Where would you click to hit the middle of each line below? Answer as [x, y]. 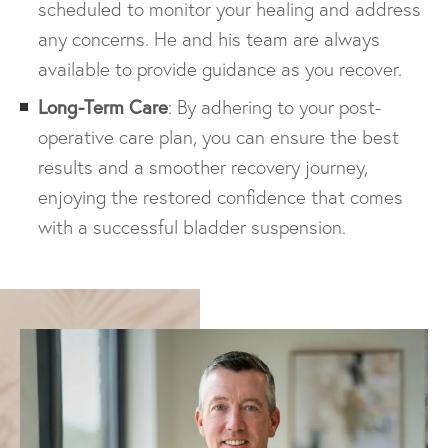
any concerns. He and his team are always [209, 39]
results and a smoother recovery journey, [203, 167]
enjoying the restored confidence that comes [220, 197]
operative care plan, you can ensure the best [218, 137]
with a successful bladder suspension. [192, 227]
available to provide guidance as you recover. [220, 69]
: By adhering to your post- [274, 107]
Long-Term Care [103, 106]
